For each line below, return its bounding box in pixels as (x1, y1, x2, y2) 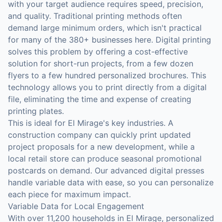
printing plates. (8, 106, 64, 116)
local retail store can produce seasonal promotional (8, 154, 202, 164)
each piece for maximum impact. (8, 189, 131, 199)
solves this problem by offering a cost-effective (8, 47, 188, 56)
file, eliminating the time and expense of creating (8, 94, 191, 104)
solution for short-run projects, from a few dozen (8, 58, 193, 68)
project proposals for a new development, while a (8, 142, 195, 152)
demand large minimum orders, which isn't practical (8, 23, 202, 33)
